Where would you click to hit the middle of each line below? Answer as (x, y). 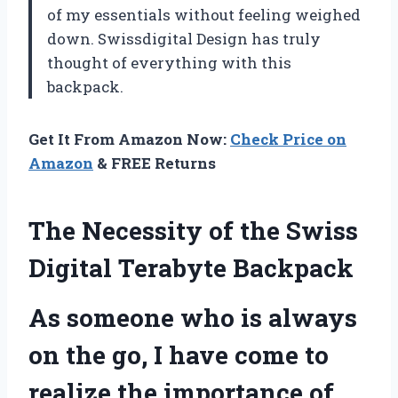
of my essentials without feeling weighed (204, 14)
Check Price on (288, 139)
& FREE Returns (155, 163)
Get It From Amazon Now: (129, 139)
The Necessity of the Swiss (193, 230)
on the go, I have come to (179, 354)
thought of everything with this (169, 62)
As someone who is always (193, 317)
